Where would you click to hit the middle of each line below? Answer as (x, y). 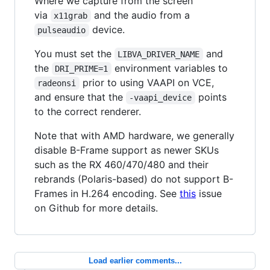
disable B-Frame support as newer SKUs (127, 150)
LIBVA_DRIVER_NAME (159, 54)
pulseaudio (62, 30)
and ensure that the (80, 97)
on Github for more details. (96, 208)
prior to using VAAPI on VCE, (148, 82)
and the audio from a (140, 15)
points (212, 97)
